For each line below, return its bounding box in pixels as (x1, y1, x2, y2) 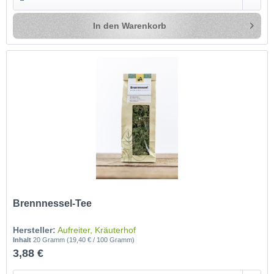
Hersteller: (13, 225, 56, 235)
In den (93, 21, 120, 31)
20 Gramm (33, 236, 67, 244)
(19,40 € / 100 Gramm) (67, 236, 135, 244)
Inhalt (13, 236, 34, 244)
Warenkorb (122, 21, 167, 31)
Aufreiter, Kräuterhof (57, 225, 136, 235)
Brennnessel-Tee (13, 198, 92, 209)
